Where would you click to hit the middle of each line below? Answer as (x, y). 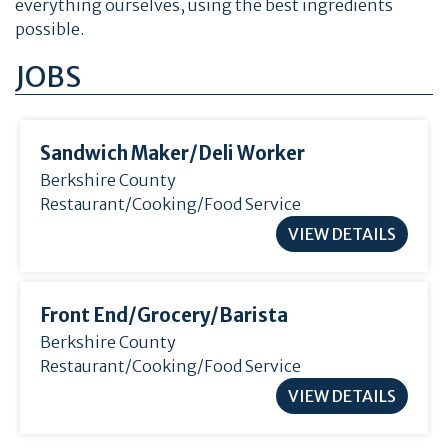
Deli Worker (251, 154)
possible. (49, 29)
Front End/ (88, 316)
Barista (253, 316)
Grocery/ (178, 316)
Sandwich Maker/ (119, 154)
